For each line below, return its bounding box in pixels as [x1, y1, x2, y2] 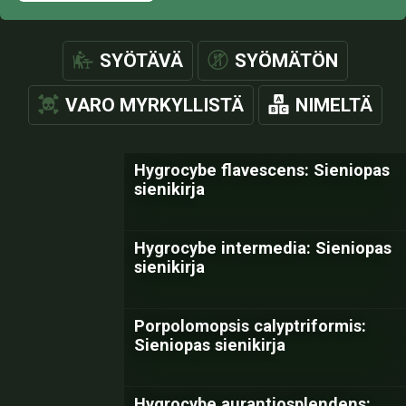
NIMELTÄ [295, 94, 372, 116]
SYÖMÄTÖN [235, 50, 338, 72]
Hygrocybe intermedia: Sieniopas [134, 238, 391, 257]
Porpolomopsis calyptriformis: [134, 316, 366, 335]
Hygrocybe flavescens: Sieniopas [134, 160, 390, 179]
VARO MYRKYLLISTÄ [65, 94, 244, 116]
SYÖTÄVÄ [100, 50, 183, 72]
